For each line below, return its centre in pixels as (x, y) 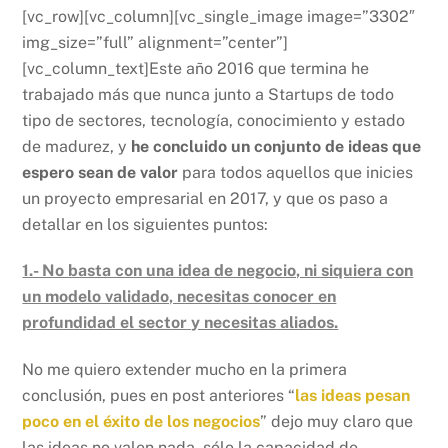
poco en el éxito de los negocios (141, 422)
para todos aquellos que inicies (296, 172)
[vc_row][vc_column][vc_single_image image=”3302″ (219, 16)
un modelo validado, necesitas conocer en (179, 297)
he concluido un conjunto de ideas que (274, 146)
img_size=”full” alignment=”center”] (155, 42)
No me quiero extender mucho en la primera (185, 370)
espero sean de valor (100, 172)
